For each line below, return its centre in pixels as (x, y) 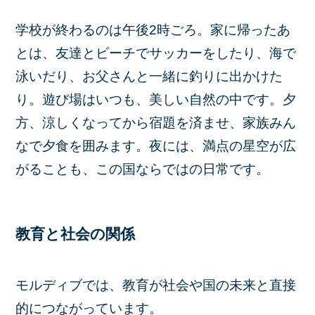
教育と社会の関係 (76, 234)
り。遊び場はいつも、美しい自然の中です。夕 (156, 100)
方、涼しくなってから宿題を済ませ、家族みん (156, 123)
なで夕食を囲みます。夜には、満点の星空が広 (156, 146)
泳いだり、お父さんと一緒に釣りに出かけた (149, 77)
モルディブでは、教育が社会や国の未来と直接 (156, 285)
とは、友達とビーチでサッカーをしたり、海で (156, 53)
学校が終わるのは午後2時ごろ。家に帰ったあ (153, 30)
